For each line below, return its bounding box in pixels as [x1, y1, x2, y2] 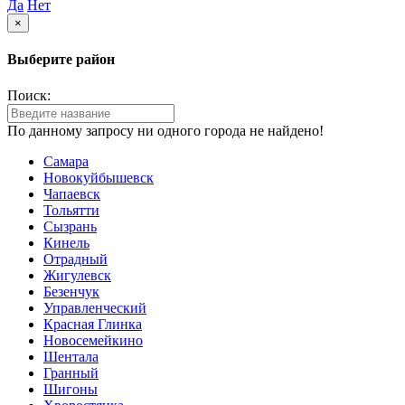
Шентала [43, 348, 99, 364]
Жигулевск [43, 267, 111, 283]
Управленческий [43, 299, 146, 316]
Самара [43, 153, 89, 169]
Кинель [43, 234, 89, 250]
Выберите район [7, 52, 115, 68]
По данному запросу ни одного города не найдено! [7, 122, 324, 138]
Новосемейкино [43, 332, 143, 348]
